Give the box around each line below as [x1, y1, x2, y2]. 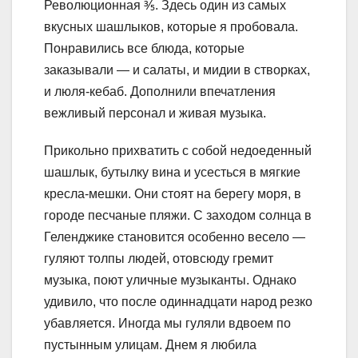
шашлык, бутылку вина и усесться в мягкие [44, 165, 300, 180]
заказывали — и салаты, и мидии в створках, [44, 63, 310, 78]
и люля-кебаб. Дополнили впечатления [44, 85, 276, 99]
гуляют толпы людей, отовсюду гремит [44, 252, 273, 266]
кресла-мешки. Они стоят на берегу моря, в [44, 187, 301, 201]
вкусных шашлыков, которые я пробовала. [44, 20, 298, 34]
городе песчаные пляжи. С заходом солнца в [44, 209, 312, 223]
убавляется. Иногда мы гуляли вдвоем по [44, 316, 291, 331]
